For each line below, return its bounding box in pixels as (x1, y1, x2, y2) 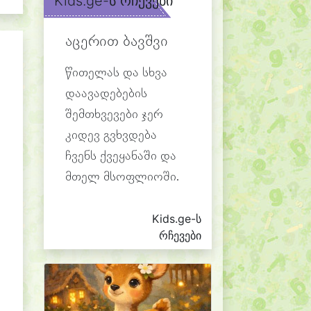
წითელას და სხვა (65, 67, 167, 80)
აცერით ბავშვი (65, 34, 168, 50)
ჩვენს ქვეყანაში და (65, 150, 176, 163)
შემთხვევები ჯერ (65, 108, 163, 121)
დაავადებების (65, 87, 147, 101)
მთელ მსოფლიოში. (65, 171, 179, 184)
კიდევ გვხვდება (65, 129, 157, 142)
